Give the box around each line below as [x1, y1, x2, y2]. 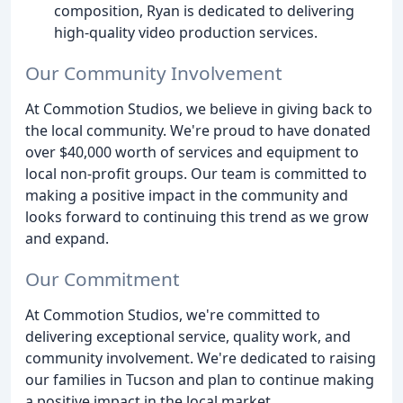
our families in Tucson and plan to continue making [25, 369, 374, 390]
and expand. [25, 228, 109, 249]
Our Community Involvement [25, 60, 282, 86]
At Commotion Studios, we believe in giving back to [25, 99, 372, 120]
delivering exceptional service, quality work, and [25, 326, 351, 346]
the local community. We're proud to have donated [25, 121, 371, 141]
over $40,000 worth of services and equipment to [25, 142, 359, 163]
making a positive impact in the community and [25, 185, 348, 206]
